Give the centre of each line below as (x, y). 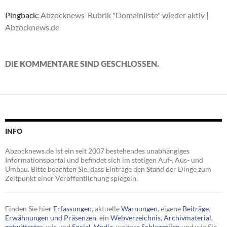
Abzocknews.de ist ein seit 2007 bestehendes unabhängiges (97, 151)
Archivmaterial (187, 218)
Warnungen (139, 209)
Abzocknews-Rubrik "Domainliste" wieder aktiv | (125, 15)
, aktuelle (106, 209)
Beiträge (196, 209)
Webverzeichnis (136, 218)
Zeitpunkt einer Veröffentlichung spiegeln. (71, 178)
